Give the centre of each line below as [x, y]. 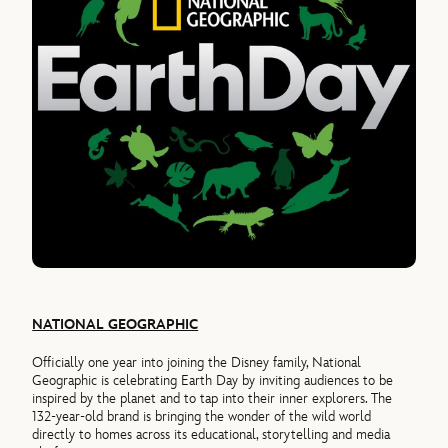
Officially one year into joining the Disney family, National [197, 363]
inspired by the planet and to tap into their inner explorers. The [212, 399]
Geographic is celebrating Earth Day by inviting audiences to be [213, 381]
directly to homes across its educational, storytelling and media [211, 435]
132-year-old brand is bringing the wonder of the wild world [202, 417]
